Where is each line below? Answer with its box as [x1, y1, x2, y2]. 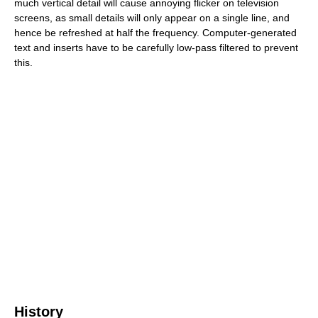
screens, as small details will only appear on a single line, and [14, 11, 290, 23]
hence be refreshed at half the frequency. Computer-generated [14, 26, 297, 38]
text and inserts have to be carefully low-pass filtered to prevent [14, 41, 298, 53]
